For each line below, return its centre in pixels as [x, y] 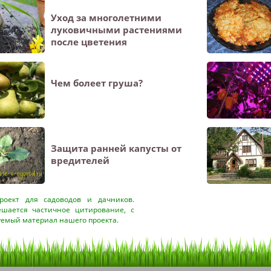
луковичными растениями [116, 30]
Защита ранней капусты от [116, 148]
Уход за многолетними [106, 18]
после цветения [89, 42]
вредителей [80, 160]
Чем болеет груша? [97, 83]
